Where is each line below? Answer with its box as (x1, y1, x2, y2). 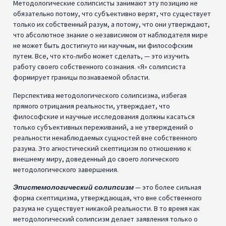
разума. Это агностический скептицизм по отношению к (13, 143, 191, 153)
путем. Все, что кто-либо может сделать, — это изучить (13, 51, 190, 61)
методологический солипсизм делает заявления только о (13, 214, 198, 223)
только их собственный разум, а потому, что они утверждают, (13, 20, 210, 29)
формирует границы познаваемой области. (13, 73, 150, 82)
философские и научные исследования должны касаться (13, 111, 195, 121)
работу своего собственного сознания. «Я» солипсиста (13, 62, 186, 72)
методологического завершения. (13, 164, 119, 174)
